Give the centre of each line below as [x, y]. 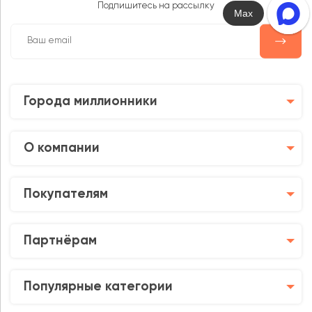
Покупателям [66, 195]
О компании [62, 148]
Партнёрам [60, 241]
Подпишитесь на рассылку [156, 6]
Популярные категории [98, 287]
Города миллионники [91, 101]
